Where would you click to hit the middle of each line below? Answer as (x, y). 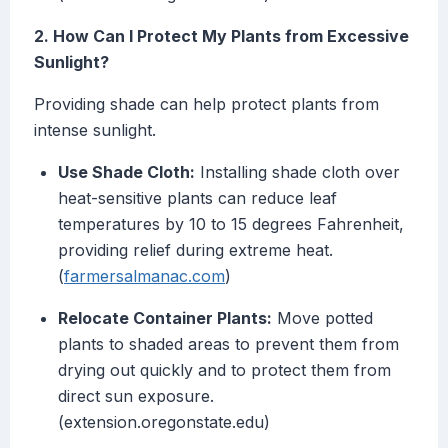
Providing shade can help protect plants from (206, 104)
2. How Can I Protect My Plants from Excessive (221, 36)
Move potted (322, 318)
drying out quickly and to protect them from (224, 370)
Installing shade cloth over (297, 172)
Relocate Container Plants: (165, 318)
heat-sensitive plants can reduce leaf (197, 198)
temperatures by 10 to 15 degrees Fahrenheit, (231, 224)
